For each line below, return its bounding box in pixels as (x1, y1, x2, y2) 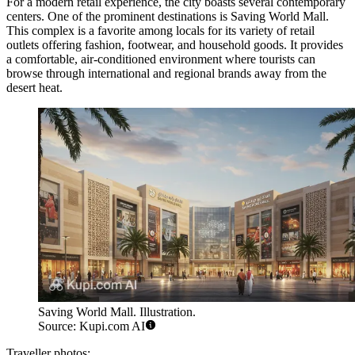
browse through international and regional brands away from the (6, 67, 326, 81)
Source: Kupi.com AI (38, 319, 145, 333)
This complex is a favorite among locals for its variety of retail (6, 24, 315, 38)
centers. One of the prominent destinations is (6, 10, 231, 24)
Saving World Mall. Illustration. (38, 304, 196, 319)
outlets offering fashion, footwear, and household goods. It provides (6, 38, 343, 52)
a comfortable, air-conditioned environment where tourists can (6, 52, 315, 67)
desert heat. (6, 81, 63, 95)
